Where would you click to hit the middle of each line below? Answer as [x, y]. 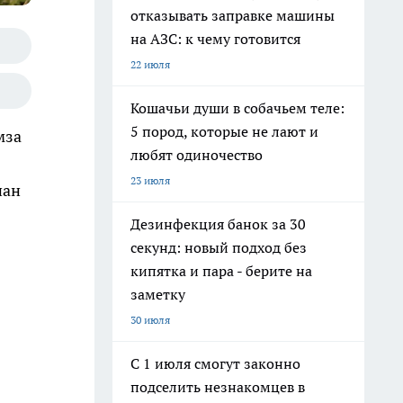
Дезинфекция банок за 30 [218, 224]
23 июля [150, 180]
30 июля [150, 320]
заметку [158, 294]
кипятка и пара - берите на [221, 271]
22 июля [150, 64]
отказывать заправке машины [233, 15]
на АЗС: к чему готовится [215, 39]
